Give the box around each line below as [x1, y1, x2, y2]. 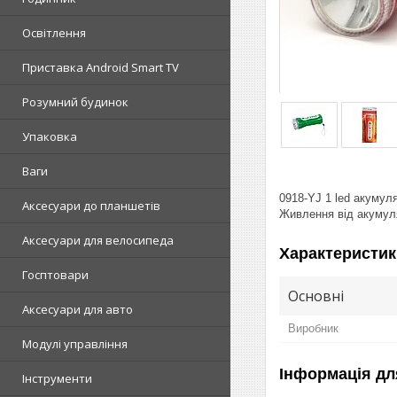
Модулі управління [22, 336, 128, 352]
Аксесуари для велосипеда [22, 232, 174, 248]
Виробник [288, 321, 339, 335]
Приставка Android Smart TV [22, 59, 179, 75]
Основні [288, 285, 344, 306]
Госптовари [22, 267, 89, 283]
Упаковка [22, 128, 77, 144]
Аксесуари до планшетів [22, 198, 160, 214]
